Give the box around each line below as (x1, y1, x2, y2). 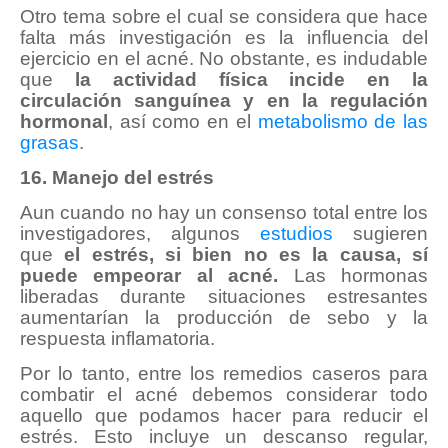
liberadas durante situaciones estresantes (20, 286, 428, 308)
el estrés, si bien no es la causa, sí (64, 244, 429, 266)
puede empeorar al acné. (20, 265, 279, 287)
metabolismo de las (257, 111, 429, 133)
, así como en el (108, 111, 258, 133)
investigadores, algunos (20, 223, 260, 245)
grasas (20, 132, 79, 154)
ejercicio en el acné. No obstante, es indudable (20, 48, 428, 70)
